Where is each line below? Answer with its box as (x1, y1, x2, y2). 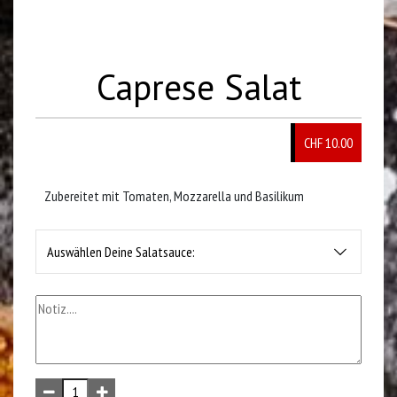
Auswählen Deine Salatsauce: (47, 243, 195, 261)
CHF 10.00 (304, 134, 353, 152)
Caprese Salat (96, 64, 301, 110)
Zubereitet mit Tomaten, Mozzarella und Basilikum (44, 187, 304, 205)
